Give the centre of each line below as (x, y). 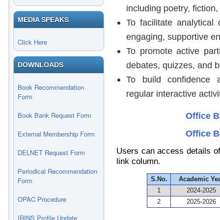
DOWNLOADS (41, 65)
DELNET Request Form (51, 152)
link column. (138, 161)
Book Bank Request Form (55, 115)
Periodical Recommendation (57, 171)
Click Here (32, 42)
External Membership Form (56, 134)
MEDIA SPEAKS (43, 20)
